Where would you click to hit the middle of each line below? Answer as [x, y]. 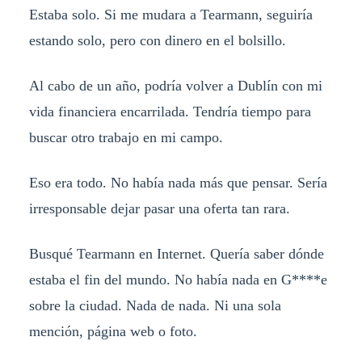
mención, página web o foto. [113, 331]
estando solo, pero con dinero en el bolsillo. [157, 41]
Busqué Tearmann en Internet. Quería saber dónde [176, 253]
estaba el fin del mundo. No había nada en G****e [178, 279]
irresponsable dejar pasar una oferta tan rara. [159, 208]
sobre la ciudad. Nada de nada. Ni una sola [155, 305]
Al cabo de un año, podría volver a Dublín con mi [175, 85]
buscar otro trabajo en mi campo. [126, 137]
